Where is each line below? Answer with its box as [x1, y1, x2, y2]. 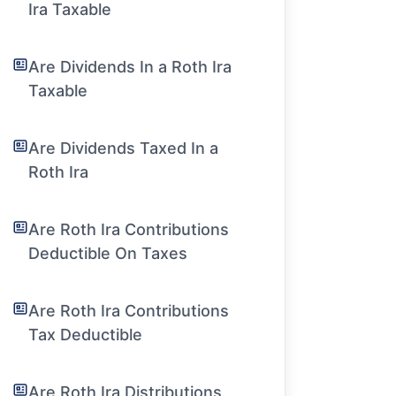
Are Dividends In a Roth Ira [28, 57, 232, 76]
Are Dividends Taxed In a [28, 139, 219, 157]
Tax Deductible [28, 325, 143, 344]
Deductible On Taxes [28, 244, 188, 263]
